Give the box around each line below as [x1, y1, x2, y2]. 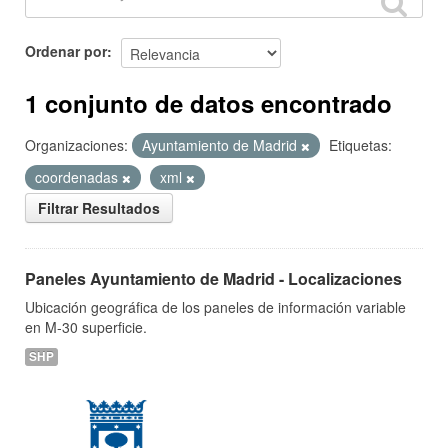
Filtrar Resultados [38, 198, 160, 218]
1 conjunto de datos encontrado [25, 86, 392, 120]
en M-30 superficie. [25, 317, 147, 337]
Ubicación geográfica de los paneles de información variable [25, 297, 406, 317]
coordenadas [35, 167, 122, 187]
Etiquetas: [329, 135, 392, 155]
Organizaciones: [25, 135, 128, 155]
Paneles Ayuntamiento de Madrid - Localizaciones [25, 267, 402, 290]
